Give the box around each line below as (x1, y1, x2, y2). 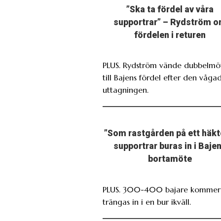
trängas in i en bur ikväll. (103, 196, 191, 207)
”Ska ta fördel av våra (126, 4, 214, 15)
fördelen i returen (134, 30, 206, 40)
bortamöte (148, 154, 192, 164)
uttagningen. (103, 85, 148, 95)
